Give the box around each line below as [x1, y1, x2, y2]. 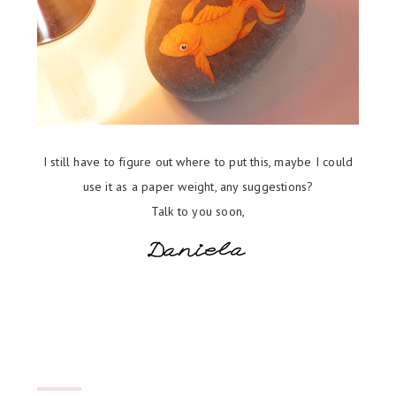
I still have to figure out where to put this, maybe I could [42, 154, 354, 171]
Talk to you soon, [150, 203, 246, 220]
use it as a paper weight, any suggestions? [82, 179, 314, 195]
